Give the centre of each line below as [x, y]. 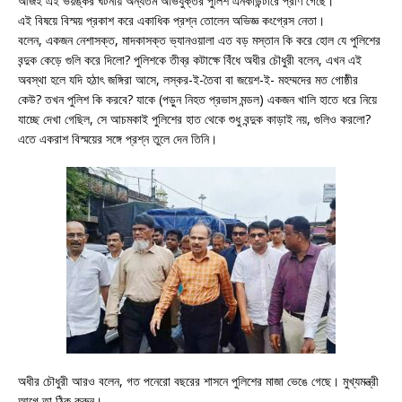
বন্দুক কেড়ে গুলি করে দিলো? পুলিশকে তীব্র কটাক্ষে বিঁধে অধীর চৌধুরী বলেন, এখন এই [190, 60]
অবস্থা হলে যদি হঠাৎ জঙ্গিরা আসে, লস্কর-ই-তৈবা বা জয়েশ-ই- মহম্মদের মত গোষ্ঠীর [188, 80]
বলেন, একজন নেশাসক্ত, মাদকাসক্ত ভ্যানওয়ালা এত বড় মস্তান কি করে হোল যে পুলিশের [199, 40]
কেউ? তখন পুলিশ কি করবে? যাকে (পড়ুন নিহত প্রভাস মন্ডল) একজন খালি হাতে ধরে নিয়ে [197, 100]
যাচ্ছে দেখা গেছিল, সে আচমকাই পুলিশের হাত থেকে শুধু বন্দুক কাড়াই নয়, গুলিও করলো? [194, 119]
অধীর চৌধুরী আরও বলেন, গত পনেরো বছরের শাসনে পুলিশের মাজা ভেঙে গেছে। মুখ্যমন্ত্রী [198, 381]
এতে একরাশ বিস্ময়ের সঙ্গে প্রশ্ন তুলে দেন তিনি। [118, 139]
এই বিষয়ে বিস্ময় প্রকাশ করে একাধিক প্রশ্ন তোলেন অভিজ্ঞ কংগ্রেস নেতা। [171, 21]
